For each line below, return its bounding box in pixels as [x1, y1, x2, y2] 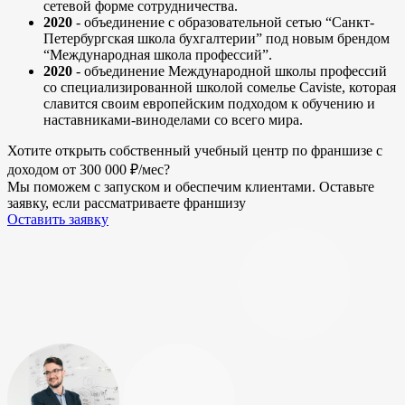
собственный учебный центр [109, 143, 288, 159]
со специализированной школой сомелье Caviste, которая [43, 80, 396, 96]
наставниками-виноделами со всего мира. [43, 112, 303, 128]
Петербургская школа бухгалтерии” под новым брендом [43, 31, 390, 47]
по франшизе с [288, 143, 382, 159]
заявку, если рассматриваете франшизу [7, 195, 246, 212]
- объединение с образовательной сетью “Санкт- [72, 14, 374, 31]
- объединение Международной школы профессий [72, 63, 387, 80]
